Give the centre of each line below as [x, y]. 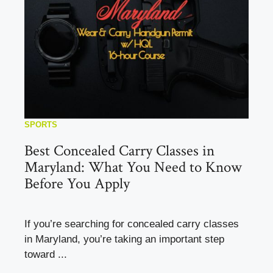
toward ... [46, 255]
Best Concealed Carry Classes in [119, 151]
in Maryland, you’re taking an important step [124, 239]
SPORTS [41, 125]
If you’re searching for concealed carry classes [132, 224]
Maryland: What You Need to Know [133, 168]
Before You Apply [77, 184]
